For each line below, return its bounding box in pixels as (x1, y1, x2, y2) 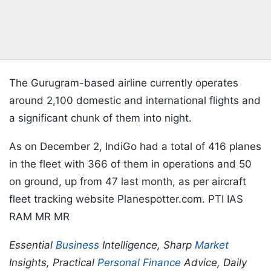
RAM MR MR (9, 211, 70, 223)
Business (56, 239, 99, 252)
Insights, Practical (9, 256, 97, 269)
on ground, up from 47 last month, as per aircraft (9, 175, 246, 188)
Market (195, 239, 229, 252)
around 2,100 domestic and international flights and (9, 94, 261, 107)
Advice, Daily (181, 256, 247, 269)
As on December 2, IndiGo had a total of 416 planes (9, 140, 261, 153)
